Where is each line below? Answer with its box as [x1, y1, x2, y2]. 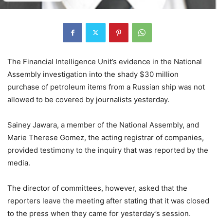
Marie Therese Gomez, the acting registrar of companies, [7, 132, 204, 142]
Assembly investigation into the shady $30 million [7, 69, 179, 79]
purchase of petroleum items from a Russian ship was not [7, 82, 205, 91]
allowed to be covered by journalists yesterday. [7, 94, 169, 104]
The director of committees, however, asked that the [7, 183, 187, 193]
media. [7, 158, 30, 167]
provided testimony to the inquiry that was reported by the [7, 145, 208, 155]
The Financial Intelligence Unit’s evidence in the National [7, 56, 202, 66]
